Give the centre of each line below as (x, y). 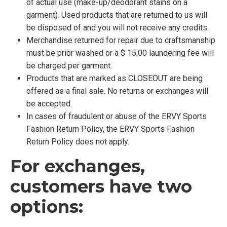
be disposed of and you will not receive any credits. (118, 28)
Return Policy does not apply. (78, 142)
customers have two (101, 186)
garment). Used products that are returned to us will (117, 15)
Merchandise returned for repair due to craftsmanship (121, 40)
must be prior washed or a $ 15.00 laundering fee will (120, 53)
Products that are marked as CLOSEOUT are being (115, 78)
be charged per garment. (69, 66)
